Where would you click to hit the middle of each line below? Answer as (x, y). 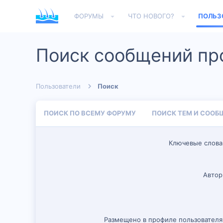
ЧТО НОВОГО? (151, 16)
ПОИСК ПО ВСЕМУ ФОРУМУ (90, 113)
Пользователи (58, 86)
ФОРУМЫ (89, 16)
